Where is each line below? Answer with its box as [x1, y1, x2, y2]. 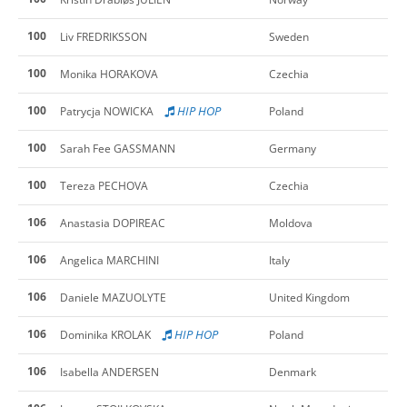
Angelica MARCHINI [60, 252, 159, 268]
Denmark [269, 363, 316, 380]
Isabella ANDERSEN [60, 363, 159, 380]
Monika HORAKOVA [60, 65, 158, 82]
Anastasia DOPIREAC [60, 214, 165, 231]
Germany [269, 140, 316, 156]
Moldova [269, 214, 313, 231]
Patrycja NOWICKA [60, 103, 154, 119]
